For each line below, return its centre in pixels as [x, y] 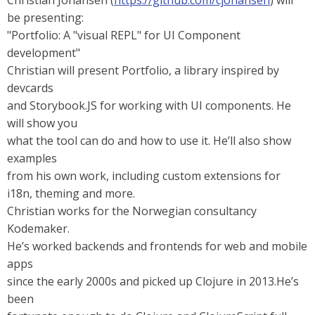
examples [32, 158]
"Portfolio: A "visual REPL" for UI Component [124, 35]
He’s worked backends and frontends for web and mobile [157, 246]
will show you [42, 123]
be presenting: [45, 18]
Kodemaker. [38, 229]
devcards [30, 88]
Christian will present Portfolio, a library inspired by [143, 70]
